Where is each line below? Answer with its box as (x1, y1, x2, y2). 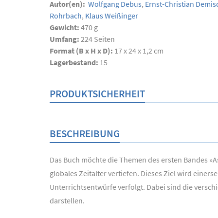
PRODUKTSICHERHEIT (50, 87, 145, 100)
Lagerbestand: (50, 57, 100, 67)
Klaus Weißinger (84, 11, 138, 20)
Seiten (92, 34, 115, 44)
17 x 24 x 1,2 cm (114, 46, 163, 55)
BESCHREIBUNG (50, 127, 120, 140)
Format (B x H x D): (50, 46, 114, 55)
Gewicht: (50, 22, 81, 32)
